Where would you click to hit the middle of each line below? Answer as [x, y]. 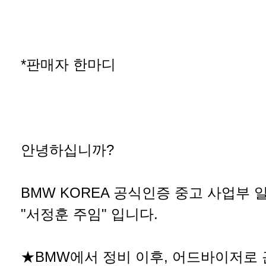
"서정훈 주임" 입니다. [89, 214]
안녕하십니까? [67, 150]
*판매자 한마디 [68, 64]
